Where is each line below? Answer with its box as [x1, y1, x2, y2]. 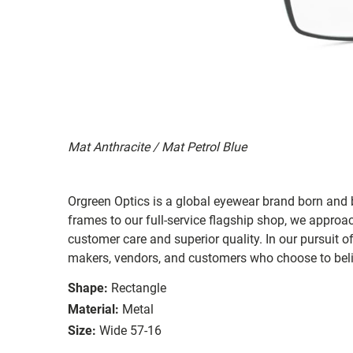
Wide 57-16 [99, 322, 162, 338]
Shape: [68, 280, 108, 295]
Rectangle [111, 280, 166, 295]
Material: [68, 301, 119, 317]
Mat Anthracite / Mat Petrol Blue [68, 139, 247, 154]
